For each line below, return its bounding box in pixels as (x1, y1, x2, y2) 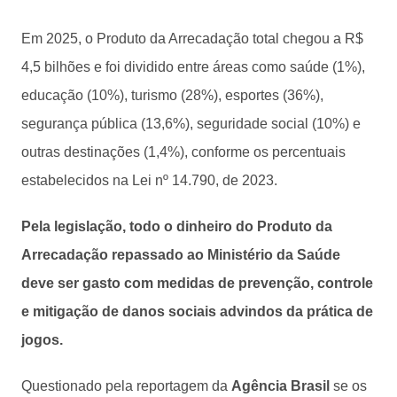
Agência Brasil (231, 378, 333, 393)
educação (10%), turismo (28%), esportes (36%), (21, 87, 323, 103)
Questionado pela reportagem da (21, 378, 231, 393)
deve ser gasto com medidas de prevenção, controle (21, 275, 373, 291)
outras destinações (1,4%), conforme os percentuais (21, 144, 346, 160)
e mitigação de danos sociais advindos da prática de (21, 303, 373, 319)
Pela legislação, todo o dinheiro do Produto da (21, 218, 332, 234)
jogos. (21, 331, 63, 347)
